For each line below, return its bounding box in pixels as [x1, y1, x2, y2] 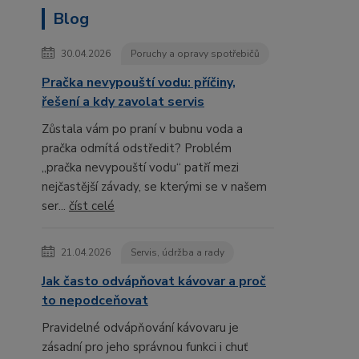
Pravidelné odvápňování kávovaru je [42, 320, 239, 337]
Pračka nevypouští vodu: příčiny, [42, 74, 236, 92]
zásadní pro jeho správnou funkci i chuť [42, 339, 248, 356]
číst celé [69, 198, 115, 215]
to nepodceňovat [42, 292, 148, 310]
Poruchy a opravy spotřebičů [131, 47, 260, 61]
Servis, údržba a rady [131, 246, 224, 260]
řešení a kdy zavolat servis [42, 93, 204, 111]
